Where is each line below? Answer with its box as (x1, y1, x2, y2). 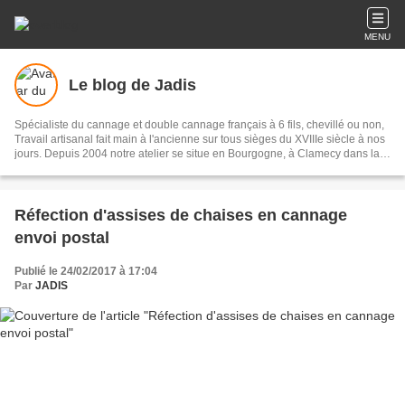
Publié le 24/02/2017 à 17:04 (14, 265, 157, 278)
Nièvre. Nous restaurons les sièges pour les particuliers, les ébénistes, (14, 162, 359, 174)
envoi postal (14, 229, 109, 247)
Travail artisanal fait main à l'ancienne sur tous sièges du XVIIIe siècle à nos (14, 133, 385, 146)
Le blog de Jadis (69, 75, 196, 94)
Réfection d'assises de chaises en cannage (14, 206, 347, 224)
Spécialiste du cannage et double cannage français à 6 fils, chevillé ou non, (14, 118, 384, 131)
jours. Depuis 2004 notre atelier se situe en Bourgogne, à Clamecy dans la (14, 147, 380, 160)
